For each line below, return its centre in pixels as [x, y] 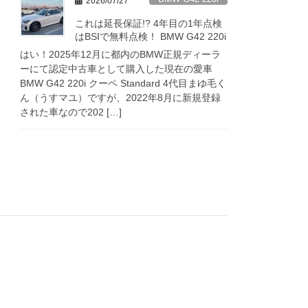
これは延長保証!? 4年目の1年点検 [149, 24]
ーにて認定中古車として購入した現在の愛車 [117, 68]
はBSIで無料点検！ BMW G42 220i [151, 37]
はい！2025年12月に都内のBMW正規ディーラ [121, 54]
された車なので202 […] [71, 112]
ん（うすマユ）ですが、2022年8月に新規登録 [121, 97]
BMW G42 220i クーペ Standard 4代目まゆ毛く [123, 83]
